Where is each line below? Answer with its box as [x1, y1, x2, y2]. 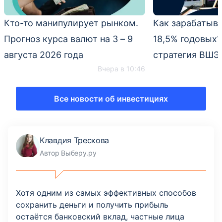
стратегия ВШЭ [153, 50, 220, 60]
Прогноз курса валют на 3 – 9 [4, 34, 133, 45]
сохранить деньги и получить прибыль [16, 200, 168, 210]
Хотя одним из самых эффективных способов [16, 188, 196, 198]
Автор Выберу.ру [40, 148, 97, 157]
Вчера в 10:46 [98, 64, 145, 73]
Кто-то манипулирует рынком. [4, 18, 138, 29]
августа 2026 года [4, 50, 83, 60]
